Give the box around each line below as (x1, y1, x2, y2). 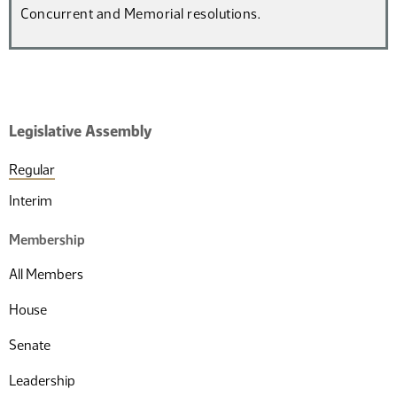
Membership (9, 231, 85, 248)
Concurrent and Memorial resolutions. (20, 5, 260, 22)
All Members (9, 266, 83, 283)
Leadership (9, 372, 75, 389)
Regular (9, 161, 55, 178)
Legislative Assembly (9, 121, 152, 141)
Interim (9, 192, 52, 209)
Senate (9, 337, 51, 354)
